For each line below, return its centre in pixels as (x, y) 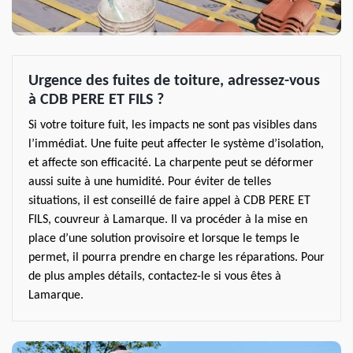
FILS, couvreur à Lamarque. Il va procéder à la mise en (168, 220)
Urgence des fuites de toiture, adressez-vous (174, 81)
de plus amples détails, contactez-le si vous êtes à (155, 277)
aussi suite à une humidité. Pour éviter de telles (150, 182)
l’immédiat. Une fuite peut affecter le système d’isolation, (176, 144)
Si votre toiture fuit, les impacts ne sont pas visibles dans (173, 125)
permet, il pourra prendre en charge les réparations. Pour (176, 258)
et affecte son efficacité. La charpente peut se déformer (171, 163)
